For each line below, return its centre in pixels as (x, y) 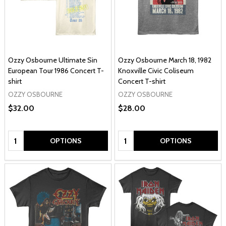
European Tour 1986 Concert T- (56, 70)
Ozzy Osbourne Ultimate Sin (53, 60)
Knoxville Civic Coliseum (156, 70)
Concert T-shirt (142, 81)
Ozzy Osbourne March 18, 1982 (165, 60)
